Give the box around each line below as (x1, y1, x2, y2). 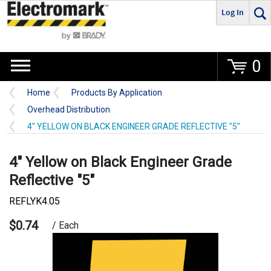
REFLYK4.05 (9, 195, 60, 207)
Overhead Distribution (27, 105, 110, 115)
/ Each (51, 220, 79, 232)
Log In (221, 7, 244, 18)
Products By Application (71, 88, 162, 98)
